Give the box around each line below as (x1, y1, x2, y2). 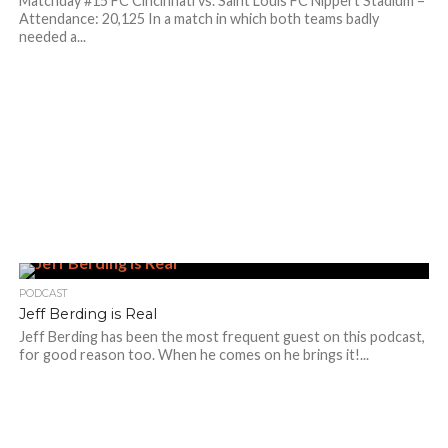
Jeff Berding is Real (18, 305, 157, 323)
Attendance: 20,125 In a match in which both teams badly (18, 10, 379, 27)
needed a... (18, 28, 86, 45)
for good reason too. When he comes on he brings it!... (18, 346, 369, 363)
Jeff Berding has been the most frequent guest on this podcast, (18, 328, 425, 345)
